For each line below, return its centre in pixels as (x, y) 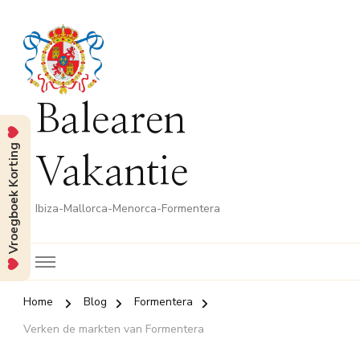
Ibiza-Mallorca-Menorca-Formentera (128, 209)
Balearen (110, 121)
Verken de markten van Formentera (114, 329)
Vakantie (112, 173)
